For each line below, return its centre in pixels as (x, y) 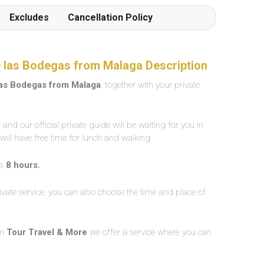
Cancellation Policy (110, 17)
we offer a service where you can (149, 232)
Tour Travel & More (47, 232)
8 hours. (23, 165)
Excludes (29, 17)
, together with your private (150, 85)
